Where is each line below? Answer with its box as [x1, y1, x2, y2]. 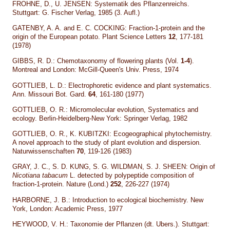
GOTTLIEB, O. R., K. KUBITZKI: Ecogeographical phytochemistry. [12, 130, 213, 138]
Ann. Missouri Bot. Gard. [12, 90, 89, 98]
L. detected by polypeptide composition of [68, 171, 195, 180]
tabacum [42, 171, 68, 180]
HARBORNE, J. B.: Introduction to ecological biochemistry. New [12, 196, 204, 204]
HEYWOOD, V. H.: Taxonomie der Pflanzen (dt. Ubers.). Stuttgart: [12, 220, 210, 228]
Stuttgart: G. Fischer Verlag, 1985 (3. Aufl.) [12, 8, 140, 16]
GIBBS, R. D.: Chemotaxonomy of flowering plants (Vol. [12, 57, 181, 65]
